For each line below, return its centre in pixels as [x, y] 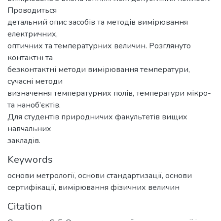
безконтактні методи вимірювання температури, [99, 70]
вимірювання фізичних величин [119, 188]
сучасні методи [35, 82]
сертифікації [31, 188]
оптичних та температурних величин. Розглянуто [99, 46]
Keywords [30, 160]
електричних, [33, 34]
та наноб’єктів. [34, 105]
